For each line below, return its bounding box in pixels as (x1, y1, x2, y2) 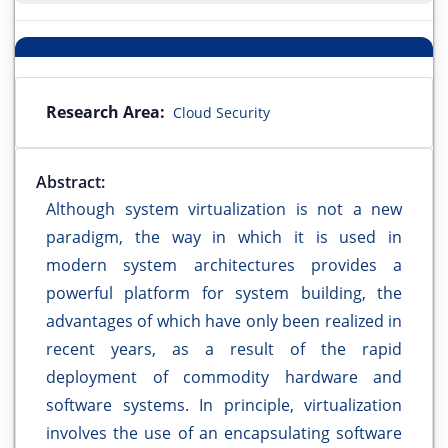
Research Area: (46, 101, 165, 124)
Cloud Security (173, 103, 270, 123)
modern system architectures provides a (46, 254, 402, 277)
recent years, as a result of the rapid (46, 338, 402, 361)
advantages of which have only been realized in (46, 310, 402, 333)
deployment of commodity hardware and (46, 366, 402, 389)
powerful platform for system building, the (46, 282, 402, 305)
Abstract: (36, 171, 105, 194)
